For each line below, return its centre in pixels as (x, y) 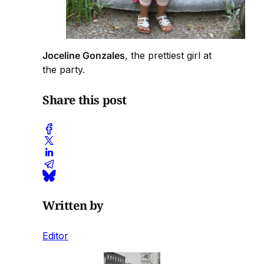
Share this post (85, 100)
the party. (64, 70)
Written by (73, 205)
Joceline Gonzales (84, 55)
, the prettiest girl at (168, 55)
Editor (55, 236)
